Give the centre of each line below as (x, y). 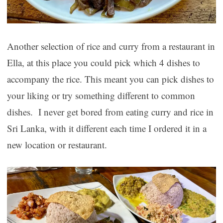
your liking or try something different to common (101, 95)
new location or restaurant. (57, 144)
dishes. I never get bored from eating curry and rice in (110, 111)
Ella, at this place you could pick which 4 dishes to (103, 62)
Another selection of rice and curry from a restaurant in (111, 46)
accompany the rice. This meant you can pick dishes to (110, 79)
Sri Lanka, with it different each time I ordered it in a (107, 128)
